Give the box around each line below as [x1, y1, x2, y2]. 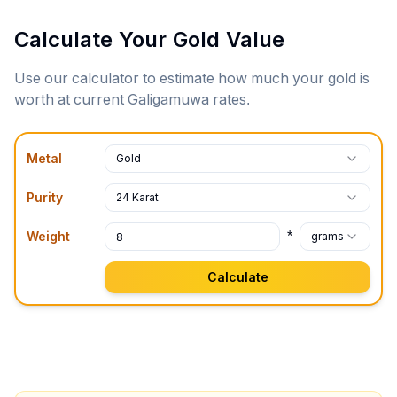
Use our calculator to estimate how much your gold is [14, 71, 370, 86]
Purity [27, 191, 63, 205]
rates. [209, 92, 250, 107]
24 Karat [116, 191, 159, 204]
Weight [27, 230, 70, 244]
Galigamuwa [128, 92, 209, 107]
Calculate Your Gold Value [14, 27, 284, 51]
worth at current [14, 92, 128, 107]
